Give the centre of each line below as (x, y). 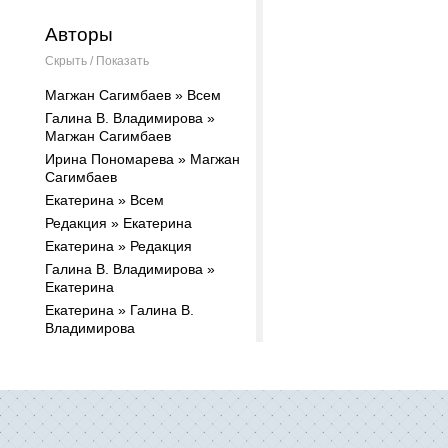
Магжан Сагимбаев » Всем (133, 95)
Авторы (79, 34)
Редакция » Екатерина (118, 223)
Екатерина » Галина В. (119, 310)
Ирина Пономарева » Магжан (142, 159)
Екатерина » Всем (104, 200)
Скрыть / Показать (97, 61)
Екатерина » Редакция (118, 246)
